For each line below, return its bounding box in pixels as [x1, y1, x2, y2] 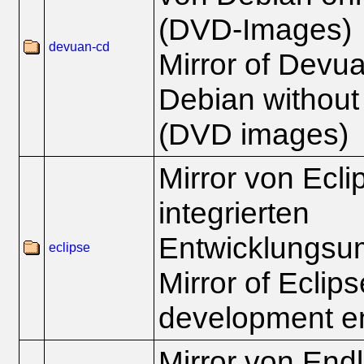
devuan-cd [49, 40, 110, 54]
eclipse [49, 240, 90, 254]
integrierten [158, 196, 310, 230]
